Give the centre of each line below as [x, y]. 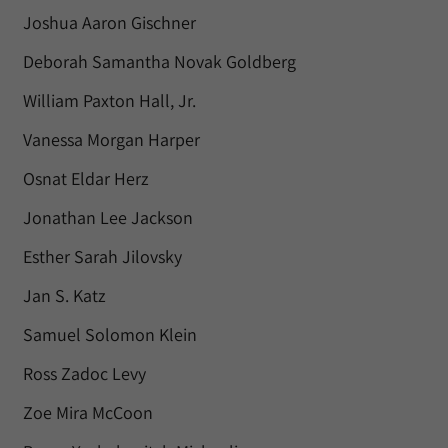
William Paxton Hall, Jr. [109, 100]
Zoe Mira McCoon [88, 412]
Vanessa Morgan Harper [111, 139]
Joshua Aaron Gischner [109, 22]
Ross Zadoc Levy [84, 373]
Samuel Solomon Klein [110, 334]
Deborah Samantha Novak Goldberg [159, 61]
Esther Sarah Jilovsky [102, 256]
